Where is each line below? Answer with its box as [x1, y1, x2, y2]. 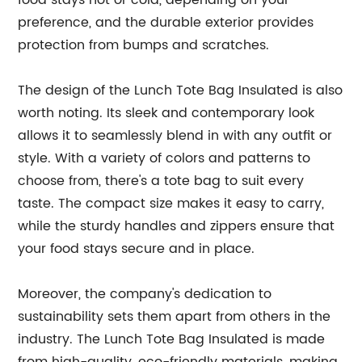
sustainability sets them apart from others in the [18, 306, 331, 327]
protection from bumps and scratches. [18, 35, 270, 56]
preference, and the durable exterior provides [18, 12, 314, 33]
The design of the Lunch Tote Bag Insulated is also [18, 80, 343, 101]
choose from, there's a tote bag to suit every [18, 170, 305, 192]
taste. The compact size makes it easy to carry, [18, 193, 325, 214]
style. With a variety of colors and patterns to [18, 148, 311, 169]
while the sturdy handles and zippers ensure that [18, 216, 335, 237]
